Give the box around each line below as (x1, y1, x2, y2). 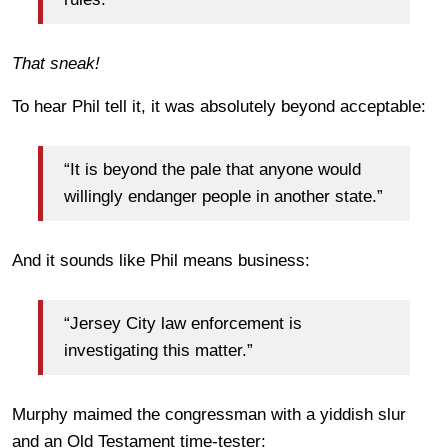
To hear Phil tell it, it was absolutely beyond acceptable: (12, 96, 426, 116)
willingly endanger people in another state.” (64, 187, 383, 207)
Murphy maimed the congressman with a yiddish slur (12, 404, 406, 424)
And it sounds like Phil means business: (12, 250, 310, 270)
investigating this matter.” (64, 341, 253, 361)
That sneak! (12, 53, 100, 73)
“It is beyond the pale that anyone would (64, 160, 361, 180)
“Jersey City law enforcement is (64, 314, 302, 334)
